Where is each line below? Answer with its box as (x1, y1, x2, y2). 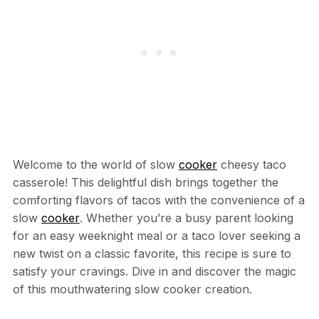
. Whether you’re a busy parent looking (79, 211, 293, 226)
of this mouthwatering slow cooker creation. (12, 282, 252, 297)
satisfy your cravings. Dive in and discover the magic (12, 264, 296, 279)
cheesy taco (216, 157, 286, 172)
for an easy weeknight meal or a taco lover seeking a (12, 229, 300, 244)
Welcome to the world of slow (12, 157, 179, 172)
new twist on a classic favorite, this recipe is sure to (12, 246, 291, 261)
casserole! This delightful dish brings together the (12, 175, 278, 190)
